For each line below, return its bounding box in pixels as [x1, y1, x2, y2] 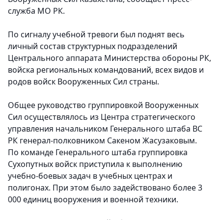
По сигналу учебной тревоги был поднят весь [8, 29, 185, 40]
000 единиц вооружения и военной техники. [8, 194, 180, 205]
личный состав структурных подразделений [8, 41, 177, 52]
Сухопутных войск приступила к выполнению [8, 159, 182, 169]
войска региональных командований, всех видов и [8, 64, 204, 75]
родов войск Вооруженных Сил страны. [8, 76, 161, 87]
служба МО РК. [8, 5, 65, 16]
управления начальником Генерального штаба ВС [8, 123, 202, 134]
